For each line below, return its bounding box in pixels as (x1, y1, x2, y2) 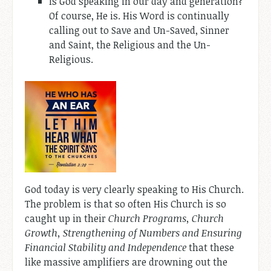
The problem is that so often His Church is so (25, 197, 226, 211)
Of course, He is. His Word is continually (49, 8, 229, 22)
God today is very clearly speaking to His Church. (25, 182, 244, 196)
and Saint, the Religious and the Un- (49, 38, 211, 51)
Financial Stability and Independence (25, 240, 186, 254)
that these (186, 240, 234, 254)
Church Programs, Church (108, 211, 224, 225)
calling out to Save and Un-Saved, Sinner (49, 23, 229, 37)
